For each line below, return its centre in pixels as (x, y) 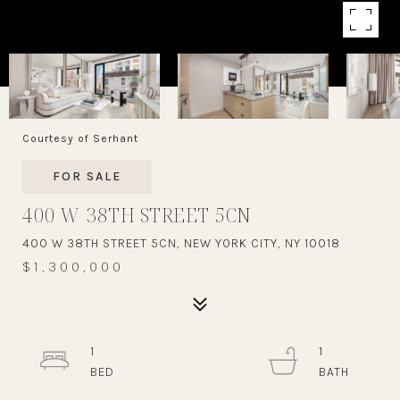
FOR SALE (87, 176)
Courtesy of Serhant (80, 138)
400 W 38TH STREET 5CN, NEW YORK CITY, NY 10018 (181, 243)
